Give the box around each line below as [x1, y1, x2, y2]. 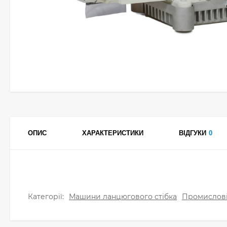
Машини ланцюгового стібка [69, 192, 177, 201]
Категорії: [28, 192, 64, 201]
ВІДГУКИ [179, 129, 206, 137]
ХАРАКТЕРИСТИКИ [82, 129, 143, 137]
